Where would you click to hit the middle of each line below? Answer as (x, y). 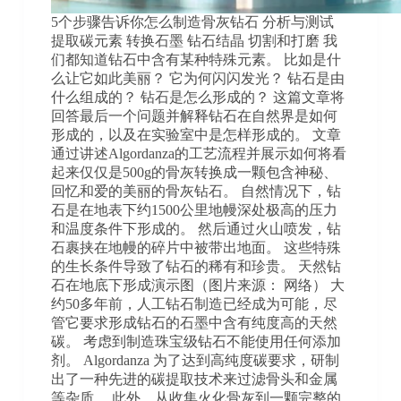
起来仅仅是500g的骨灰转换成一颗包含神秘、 (194, 172)
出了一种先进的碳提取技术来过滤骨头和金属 (194, 379)
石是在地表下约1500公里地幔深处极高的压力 (194, 209)
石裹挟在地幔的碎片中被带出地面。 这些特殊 (196, 247)
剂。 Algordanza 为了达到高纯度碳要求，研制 (195, 360)
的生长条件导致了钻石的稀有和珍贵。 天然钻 (196, 266)
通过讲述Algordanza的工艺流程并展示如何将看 (198, 153)
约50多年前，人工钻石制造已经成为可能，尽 (194, 303)
